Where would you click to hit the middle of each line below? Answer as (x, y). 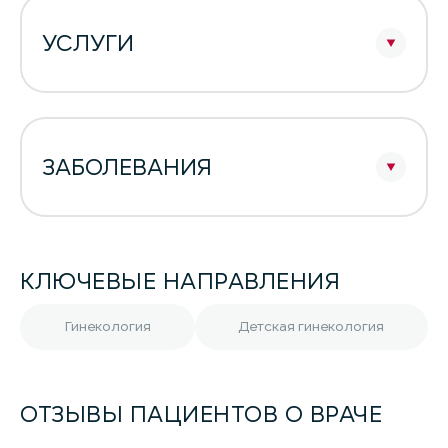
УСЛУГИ (88, 42)
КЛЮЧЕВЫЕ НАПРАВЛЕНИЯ (180, 281)
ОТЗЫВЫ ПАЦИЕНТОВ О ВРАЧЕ (201, 414)
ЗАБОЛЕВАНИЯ (127, 166)
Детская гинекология (311, 326)
